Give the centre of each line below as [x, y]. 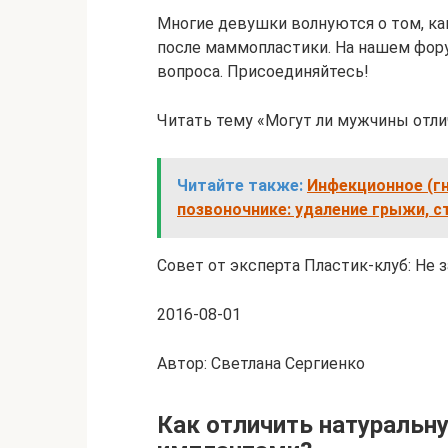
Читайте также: [240, 186]
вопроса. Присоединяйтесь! [263, 72]
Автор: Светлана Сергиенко [261, 364]
